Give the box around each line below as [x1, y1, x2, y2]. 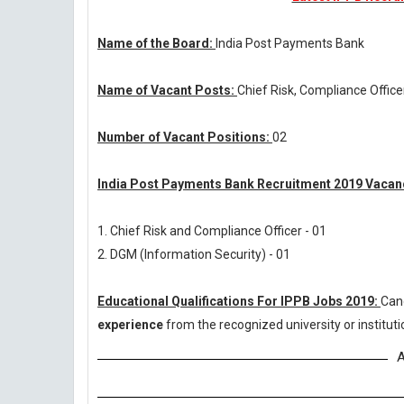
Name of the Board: [97, 36, 216, 50]
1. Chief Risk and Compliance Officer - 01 [97, 224, 326, 238]
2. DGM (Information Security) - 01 [97, 247, 290, 262]
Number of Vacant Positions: [97, 130, 272, 144]
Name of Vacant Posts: [97, 83, 237, 97]
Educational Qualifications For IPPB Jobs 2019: [97, 294, 381, 308]
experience [97, 317, 166, 332]
